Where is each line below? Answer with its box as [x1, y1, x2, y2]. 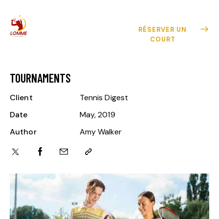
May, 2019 [79, 109, 115, 120]
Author [10, 127, 37, 137]
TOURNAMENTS [10, 71, 71, 86]
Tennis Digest [79, 92, 129, 103]
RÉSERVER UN [138, 25, 187, 34]
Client [10, 92, 33, 103]
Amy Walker [79, 127, 122, 137]
